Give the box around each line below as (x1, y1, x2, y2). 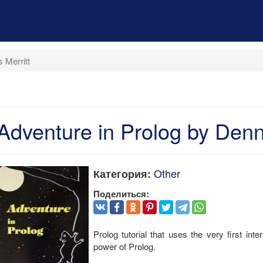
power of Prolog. (93, 240, 156, 252)
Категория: (93, 166, 151, 181)
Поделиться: (93, 187, 149, 200)
